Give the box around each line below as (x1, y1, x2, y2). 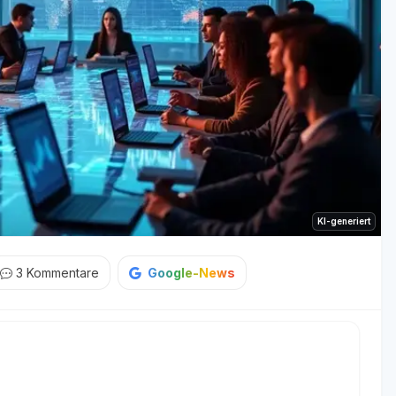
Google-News (148, 265, 235, 281)
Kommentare (27, 265, 99, 281)
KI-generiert (317, 215, 370, 226)
